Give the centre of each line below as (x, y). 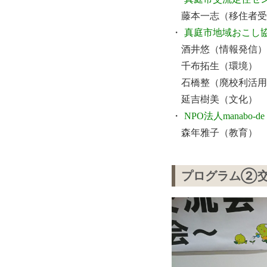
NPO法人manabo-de (224, 116)
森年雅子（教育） (214, 133)
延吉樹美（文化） (214, 100)
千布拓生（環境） (214, 66)
